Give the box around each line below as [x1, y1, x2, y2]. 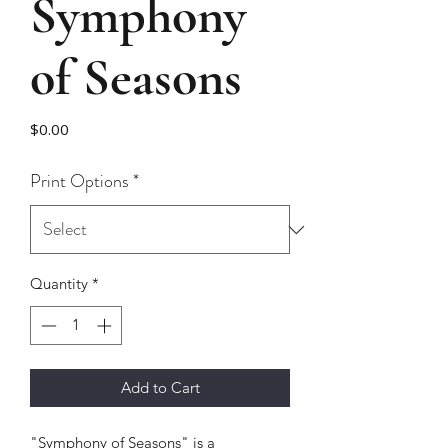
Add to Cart [120, 377, 200, 397]
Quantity [30, 274, 88, 293]
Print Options [30, 168, 129, 194]
